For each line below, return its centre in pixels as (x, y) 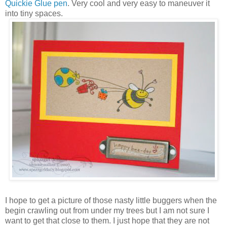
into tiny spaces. (34, 13)
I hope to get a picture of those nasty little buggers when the (111, 200)
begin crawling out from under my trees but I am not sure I (107, 210)
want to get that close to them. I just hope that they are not (107, 220)
